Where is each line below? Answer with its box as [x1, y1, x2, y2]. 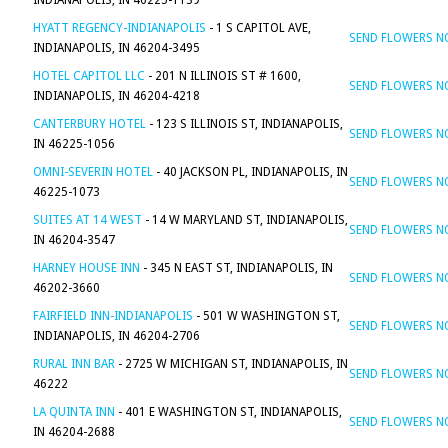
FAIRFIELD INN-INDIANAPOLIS [33, 309, 193, 323]
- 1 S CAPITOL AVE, [206, 21, 311, 35]
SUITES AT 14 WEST [33, 213, 142, 227]
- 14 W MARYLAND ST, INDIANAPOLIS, [142, 213, 348, 227]
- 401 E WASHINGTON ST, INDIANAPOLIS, [115, 405, 342, 419]
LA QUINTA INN [33, 405, 115, 419]
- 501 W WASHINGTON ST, [193, 309, 340, 323]
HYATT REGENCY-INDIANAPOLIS [33, 21, 206, 35]
